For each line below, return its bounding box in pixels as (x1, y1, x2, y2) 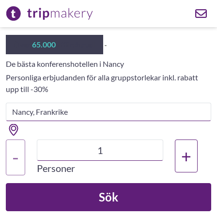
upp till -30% (6, 84, 48, 93)
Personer (37, 162, 75, 174)
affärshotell (56, 40, 95, 49)
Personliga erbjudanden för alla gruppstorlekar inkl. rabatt (6, 73, 198, 82)
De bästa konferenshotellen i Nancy (6, 59, 124, 68)
